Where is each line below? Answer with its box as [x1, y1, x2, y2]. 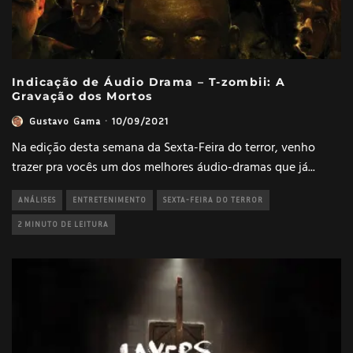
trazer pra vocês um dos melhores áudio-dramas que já [12, 158, 308, 179]
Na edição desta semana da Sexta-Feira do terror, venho [12, 138, 315, 159]
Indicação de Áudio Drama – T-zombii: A [12, 75, 286, 90]
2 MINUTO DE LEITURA [18, 220, 109, 229]
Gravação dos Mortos [12, 89, 153, 104]
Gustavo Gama [29, 115, 102, 128]
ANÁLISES [18, 195, 56, 205]
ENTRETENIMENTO [72, 195, 147, 205]
